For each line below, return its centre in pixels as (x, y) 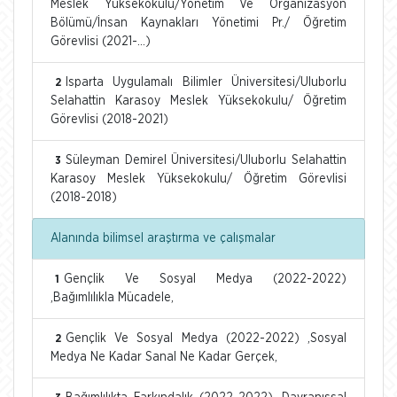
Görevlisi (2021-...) (101, 41)
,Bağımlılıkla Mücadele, (112, 297)
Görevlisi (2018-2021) (109, 119)
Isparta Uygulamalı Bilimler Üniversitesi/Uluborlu (206, 82)
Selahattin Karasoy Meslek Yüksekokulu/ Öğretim (198, 101)
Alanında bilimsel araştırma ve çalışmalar (163, 238)
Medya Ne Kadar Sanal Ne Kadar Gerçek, (164, 357)
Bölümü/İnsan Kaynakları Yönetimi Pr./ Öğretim (198, 23)
